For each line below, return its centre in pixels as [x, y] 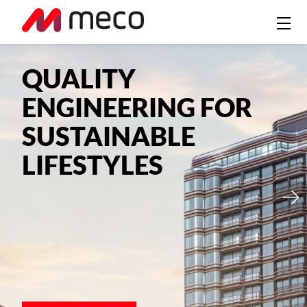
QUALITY [79, 80]
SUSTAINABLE [109, 138]
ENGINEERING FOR [137, 109]
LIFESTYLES [93, 167]
